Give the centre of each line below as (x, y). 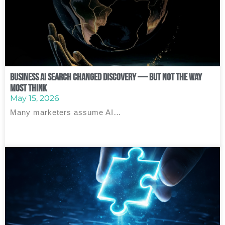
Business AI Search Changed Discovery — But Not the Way (106, 77)
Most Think (28, 88)
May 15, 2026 (35, 98)
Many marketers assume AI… (66, 112)
